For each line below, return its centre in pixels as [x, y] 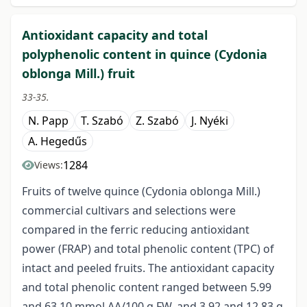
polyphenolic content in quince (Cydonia [145, 54]
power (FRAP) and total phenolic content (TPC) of [148, 249]
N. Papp [48, 121]
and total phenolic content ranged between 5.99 [147, 287]
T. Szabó [102, 121]
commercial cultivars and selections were [129, 211]
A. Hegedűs [58, 142]
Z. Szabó [157, 121]
